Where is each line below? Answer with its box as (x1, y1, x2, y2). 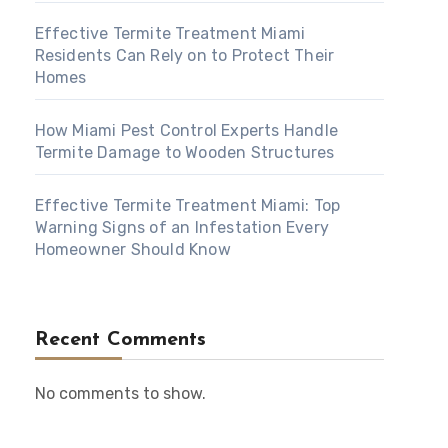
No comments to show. (34, 384, 206, 403)
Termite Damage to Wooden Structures (34, 143, 335, 162)
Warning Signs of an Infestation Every (34, 218, 330, 237)
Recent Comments (34, 330, 206, 350)
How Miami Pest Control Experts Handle (34, 121, 339, 140)
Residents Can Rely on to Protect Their (34, 46, 335, 65)
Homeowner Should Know (34, 240, 231, 259)
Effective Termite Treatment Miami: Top (34, 196, 341, 215)
